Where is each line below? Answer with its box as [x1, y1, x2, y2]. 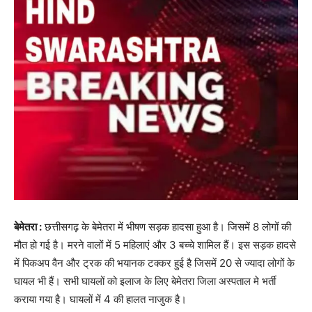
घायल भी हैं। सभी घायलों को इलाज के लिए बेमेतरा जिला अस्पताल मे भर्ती [14, 274, 276, 288]
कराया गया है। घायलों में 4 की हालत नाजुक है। [14, 292, 187, 306]
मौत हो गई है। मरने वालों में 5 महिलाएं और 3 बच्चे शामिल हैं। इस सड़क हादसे [14, 238, 296, 252]
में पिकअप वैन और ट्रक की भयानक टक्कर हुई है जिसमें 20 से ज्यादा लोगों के [14, 256, 295, 270]
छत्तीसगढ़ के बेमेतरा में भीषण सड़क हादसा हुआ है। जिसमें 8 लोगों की [42, 220, 291, 234]
